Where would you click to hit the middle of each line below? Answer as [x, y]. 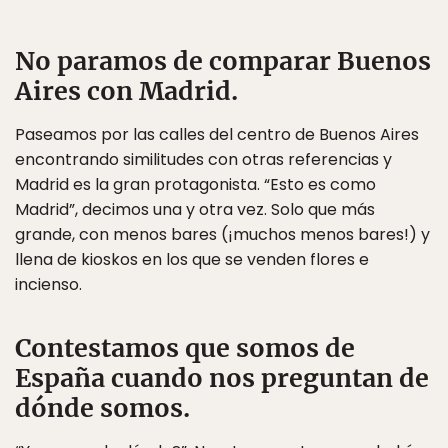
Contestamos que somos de [185, 348]
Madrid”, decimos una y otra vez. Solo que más [195, 209]
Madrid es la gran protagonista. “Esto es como [195, 184]
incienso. [48, 284]
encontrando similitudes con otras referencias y [203, 159]
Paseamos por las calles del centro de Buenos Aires [217, 134]
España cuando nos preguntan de [222, 378]
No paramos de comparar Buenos [223, 61]
